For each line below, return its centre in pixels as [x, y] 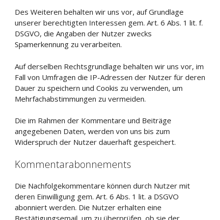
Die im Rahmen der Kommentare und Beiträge [93, 120]
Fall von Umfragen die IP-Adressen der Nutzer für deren [110, 77]
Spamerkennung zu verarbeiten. [68, 44]
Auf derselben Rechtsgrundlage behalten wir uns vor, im [109, 66]
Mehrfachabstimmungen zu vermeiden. [80, 98]
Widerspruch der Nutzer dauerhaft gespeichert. [95, 142]
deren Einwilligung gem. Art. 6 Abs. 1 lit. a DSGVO [97, 196]
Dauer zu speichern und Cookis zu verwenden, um [99, 88]
